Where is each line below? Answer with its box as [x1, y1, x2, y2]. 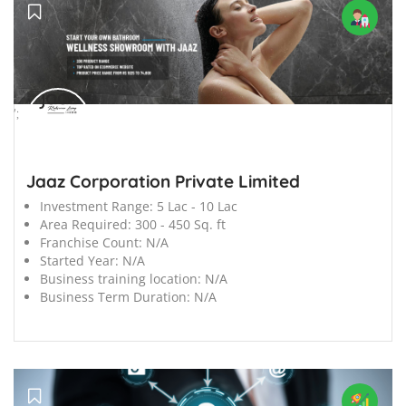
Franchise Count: [40, 234, 142, 252]
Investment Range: [40, 198, 153, 216]
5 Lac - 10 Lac [157, 198, 237, 216]
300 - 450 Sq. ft [135, 216, 226, 234]
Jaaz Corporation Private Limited [26, 170, 300, 193]
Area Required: [40, 216, 131, 234]
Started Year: [40, 252, 119, 270]
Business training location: [40, 270, 201, 288]
